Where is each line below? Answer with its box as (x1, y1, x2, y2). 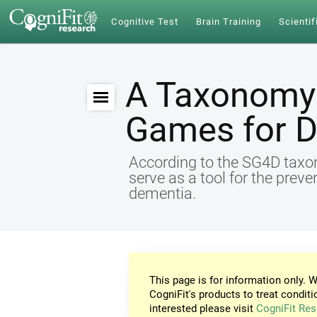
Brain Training (195, 16, 262, 27)
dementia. (129, 184, 196, 202)
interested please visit (149, 302, 257, 316)
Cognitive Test (111, 16, 179, 27)
